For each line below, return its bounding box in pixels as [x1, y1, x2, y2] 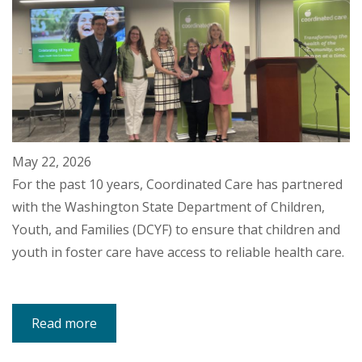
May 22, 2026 [12, 152, 91, 170]
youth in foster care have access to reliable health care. [12, 242, 344, 261]
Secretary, [101, 335, 145, 350]
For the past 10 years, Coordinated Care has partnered [12, 175, 343, 193]
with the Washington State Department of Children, [12, 197, 325, 216]
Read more [32, 314, 97, 332]
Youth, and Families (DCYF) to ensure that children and [12, 220, 340, 238]
